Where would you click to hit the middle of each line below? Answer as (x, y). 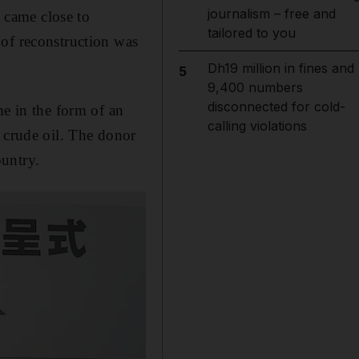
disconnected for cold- (276, 107)
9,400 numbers (255, 87)
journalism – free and (271, 14)
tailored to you (251, 33)
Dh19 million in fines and (280, 68)
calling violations (257, 126)
